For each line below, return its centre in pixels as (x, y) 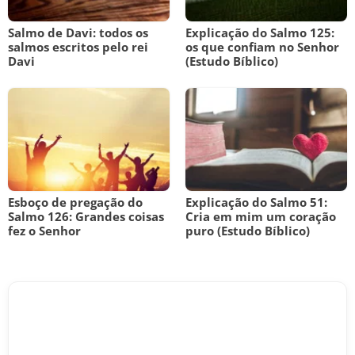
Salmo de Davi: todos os (78, 32)
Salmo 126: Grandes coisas (86, 216)
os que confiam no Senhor (262, 47)
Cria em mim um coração (261, 216)
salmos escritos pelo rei (78, 47)
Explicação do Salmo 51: (256, 202)
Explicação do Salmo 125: (260, 32)
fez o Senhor (44, 231)
